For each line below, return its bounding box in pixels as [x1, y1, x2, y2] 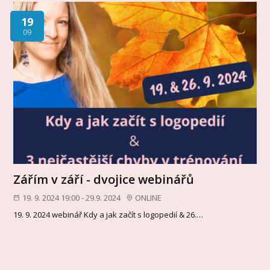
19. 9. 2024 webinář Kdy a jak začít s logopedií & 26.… [13, 209, 204, 221]
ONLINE [135, 192, 162, 204]
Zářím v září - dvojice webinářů [13, 171, 195, 188]
